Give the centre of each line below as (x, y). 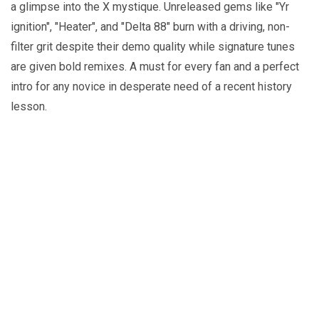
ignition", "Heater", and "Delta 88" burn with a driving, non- (150, 26)
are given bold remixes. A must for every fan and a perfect (155, 66)
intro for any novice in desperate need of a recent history (151, 86)
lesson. (29, 106)
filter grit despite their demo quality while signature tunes (153, 46)
